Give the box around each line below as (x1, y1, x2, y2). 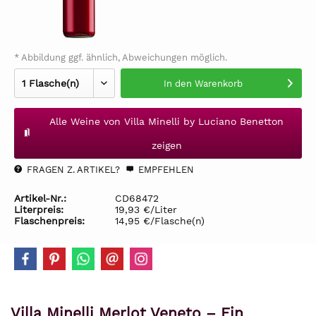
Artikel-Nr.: (14, 193, 66, 204)
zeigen (151, 140, 182, 151)
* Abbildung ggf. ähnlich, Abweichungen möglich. (14, 52, 227, 63)
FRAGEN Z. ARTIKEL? (24, 164, 120, 175)
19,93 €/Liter (115, 204, 177, 215)
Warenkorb (194, 78, 243, 89)
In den (163, 78, 192, 89)
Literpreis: (14, 204, 63, 215)
